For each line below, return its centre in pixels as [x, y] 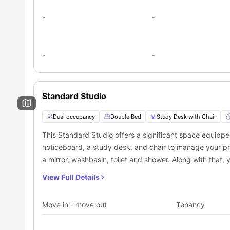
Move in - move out [74, 205]
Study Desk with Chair [186, 117]
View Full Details [71, 177]
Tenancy [191, 205]
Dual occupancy [74, 117]
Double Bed [126, 117]
